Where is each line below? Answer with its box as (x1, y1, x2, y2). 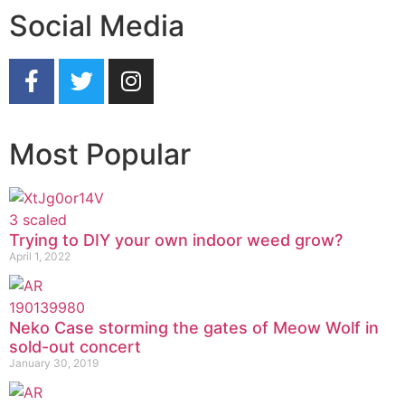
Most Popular (9, 136, 191, 172)
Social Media (9, 7, 184, 43)
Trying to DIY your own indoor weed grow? (9, 230, 343, 250)
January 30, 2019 (9, 355, 99, 370)
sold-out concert (9, 336, 141, 356)
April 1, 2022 (9, 249, 71, 263)
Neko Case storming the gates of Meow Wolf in (9, 317, 379, 337)
